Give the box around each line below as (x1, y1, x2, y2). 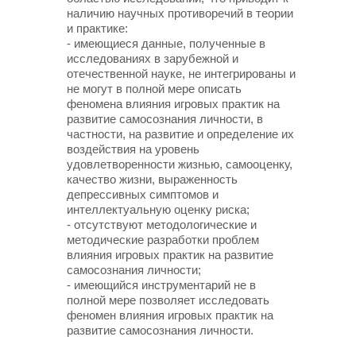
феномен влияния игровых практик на (67, 308, 273, 322)
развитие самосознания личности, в (67, 112, 263, 126)
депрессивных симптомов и (67, 188, 219, 201)
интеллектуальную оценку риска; (67, 203, 250, 216)
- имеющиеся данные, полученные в (67, 37, 265, 50)
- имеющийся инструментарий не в (67, 278, 256, 292)
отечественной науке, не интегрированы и (67, 67, 296, 80)
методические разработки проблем (67, 233, 259, 246)
